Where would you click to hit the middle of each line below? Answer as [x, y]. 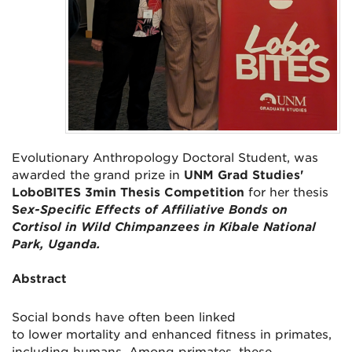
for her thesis [288, 193]
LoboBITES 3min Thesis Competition [130, 193]
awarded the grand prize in [98, 176]
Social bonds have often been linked [124, 318]
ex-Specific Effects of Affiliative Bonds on [154, 210]
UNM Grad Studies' [244, 176]
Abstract [39, 279]
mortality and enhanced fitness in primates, [199, 335]
